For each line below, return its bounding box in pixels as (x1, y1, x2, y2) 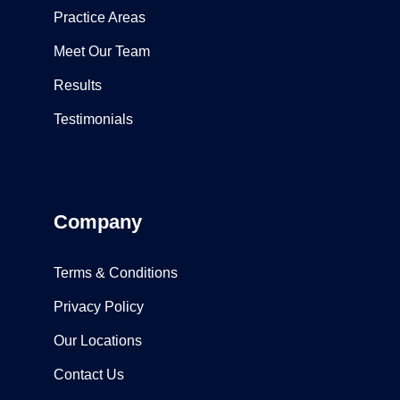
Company (54, 211, 142, 234)
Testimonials (54, 112, 133, 128)
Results (54, 78, 102, 94)
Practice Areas (54, 10, 146, 26)
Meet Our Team (54, 44, 150, 60)
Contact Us (54, 367, 124, 383)
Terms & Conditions (54, 265, 178, 281)
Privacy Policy (54, 299, 144, 315)
